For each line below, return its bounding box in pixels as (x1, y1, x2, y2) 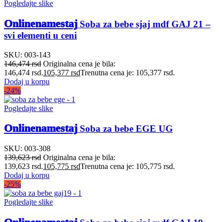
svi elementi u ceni (4, 30, 77, 41)
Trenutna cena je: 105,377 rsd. (80, 68, 175, 77)
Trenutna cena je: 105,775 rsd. (80, 162, 175, 171)
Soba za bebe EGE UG (77, 123, 173, 134)
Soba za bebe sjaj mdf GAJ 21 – (77, 18, 211, 29)
